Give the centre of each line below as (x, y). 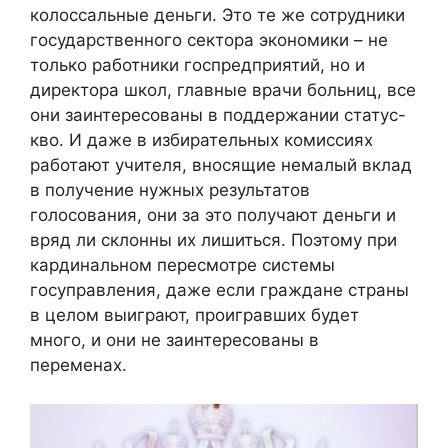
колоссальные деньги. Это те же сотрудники (217, 15)
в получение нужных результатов (170, 190)
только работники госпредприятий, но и (197, 65)
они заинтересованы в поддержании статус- (218, 115)
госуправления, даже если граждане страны (219, 290)
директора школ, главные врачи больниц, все (223, 90)
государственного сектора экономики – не (209, 40)
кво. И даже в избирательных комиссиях (201, 140)
